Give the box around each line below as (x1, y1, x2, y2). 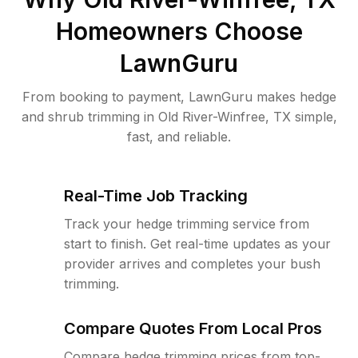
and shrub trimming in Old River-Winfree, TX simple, (21, 109, 337, 125)
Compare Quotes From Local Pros (64, 319, 322, 338)
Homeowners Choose (55, 17, 303, 46)
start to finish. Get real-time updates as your (64, 236, 331, 252)
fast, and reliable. (127, 129, 231, 145)
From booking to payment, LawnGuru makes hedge (22, 89, 336, 105)
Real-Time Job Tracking (64, 186, 248, 205)
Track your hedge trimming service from (64, 216, 309, 232)
